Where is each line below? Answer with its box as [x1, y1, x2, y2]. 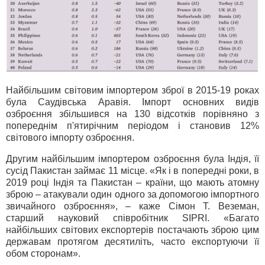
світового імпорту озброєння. [6, 132, 134, 143]
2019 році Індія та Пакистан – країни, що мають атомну [6, 177, 259, 188]
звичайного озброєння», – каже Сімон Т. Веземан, [6, 201, 259, 211]
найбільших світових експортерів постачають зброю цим [6, 224, 259, 235]
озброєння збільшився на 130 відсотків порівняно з [6, 108, 259, 119]
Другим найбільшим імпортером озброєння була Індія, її [6, 153, 259, 164]
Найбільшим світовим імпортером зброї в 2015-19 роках [6, 85, 259, 95]
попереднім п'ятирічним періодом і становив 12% [6, 120, 259, 131]
